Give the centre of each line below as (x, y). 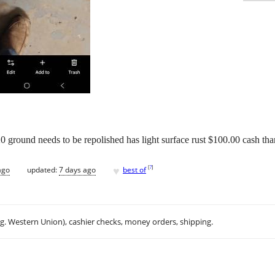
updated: (43, 169)
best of (134, 169)
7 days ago (77, 169)
